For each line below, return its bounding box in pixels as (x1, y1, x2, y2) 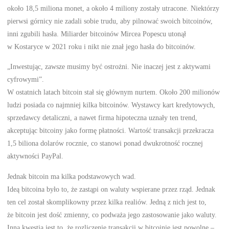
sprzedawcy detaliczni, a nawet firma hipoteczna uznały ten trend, (7, 113, 198, 122)
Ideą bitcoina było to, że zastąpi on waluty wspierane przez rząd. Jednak (7, 185, 216, 193)
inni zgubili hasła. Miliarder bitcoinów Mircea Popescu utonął (7, 29, 187, 38)
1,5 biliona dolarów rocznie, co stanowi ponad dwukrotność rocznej (7, 139, 203, 148)
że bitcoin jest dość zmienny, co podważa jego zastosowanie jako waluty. (7, 210, 217, 219)
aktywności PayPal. (7, 152, 64, 161)
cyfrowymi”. (7, 75, 44, 84)
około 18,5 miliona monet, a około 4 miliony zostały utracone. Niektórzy (7, 4, 220, 12)
